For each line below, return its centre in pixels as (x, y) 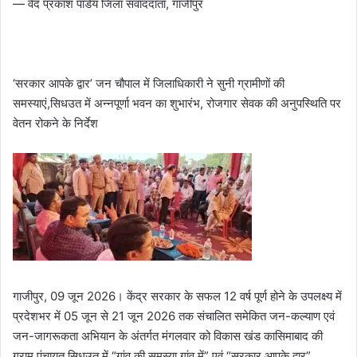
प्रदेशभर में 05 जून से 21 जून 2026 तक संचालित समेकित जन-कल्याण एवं (174, 316)
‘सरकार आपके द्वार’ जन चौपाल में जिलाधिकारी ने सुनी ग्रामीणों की (149, 83)
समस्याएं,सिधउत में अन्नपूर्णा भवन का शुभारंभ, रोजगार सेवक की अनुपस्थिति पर (177, 103)
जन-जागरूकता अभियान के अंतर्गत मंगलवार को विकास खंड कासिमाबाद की (168, 335)
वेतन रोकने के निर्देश (55, 123)
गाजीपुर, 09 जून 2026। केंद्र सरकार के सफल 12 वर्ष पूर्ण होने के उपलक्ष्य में (177, 296)
